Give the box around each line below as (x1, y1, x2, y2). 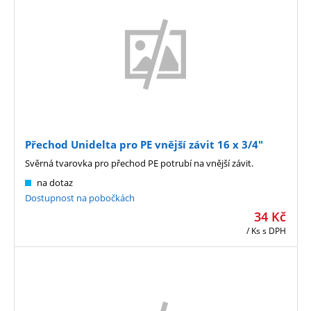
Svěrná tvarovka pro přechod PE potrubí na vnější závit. (25, 157, 253, 170)
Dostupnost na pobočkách (25, 192, 135, 205)
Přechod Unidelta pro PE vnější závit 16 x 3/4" (25, 137, 263, 152)
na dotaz (37, 176, 73, 190)
